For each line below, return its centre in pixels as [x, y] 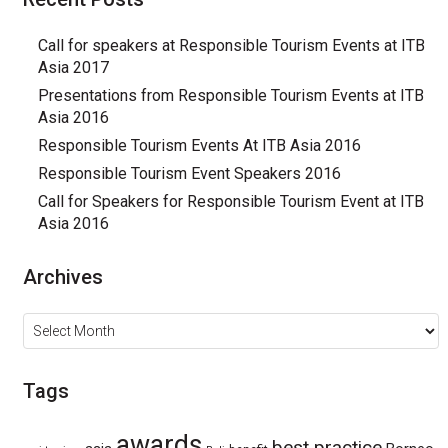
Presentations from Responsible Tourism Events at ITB [230, 95]
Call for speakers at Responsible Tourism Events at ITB [231, 45]
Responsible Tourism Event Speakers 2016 [189, 173]
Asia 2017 [73, 67]
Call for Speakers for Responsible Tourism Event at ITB [230, 201]
